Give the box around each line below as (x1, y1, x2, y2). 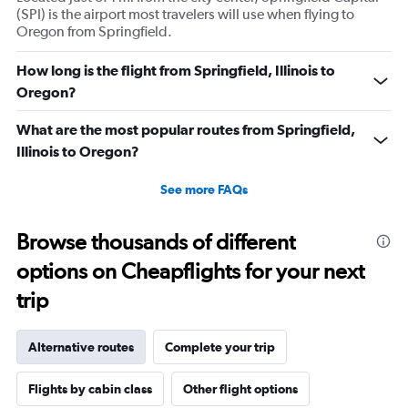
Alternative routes (28, 340, 134, 355)
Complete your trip (165, 340, 275, 355)
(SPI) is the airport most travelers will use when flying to (16, 5, 354, 24)
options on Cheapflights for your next (16, 258, 364, 285)
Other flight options (183, 382, 298, 397)
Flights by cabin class (28, 382, 152, 397)
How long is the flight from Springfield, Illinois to (16, 62, 335, 79)
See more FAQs (160, 182, 248, 198)
